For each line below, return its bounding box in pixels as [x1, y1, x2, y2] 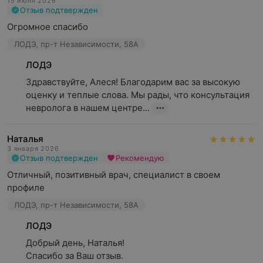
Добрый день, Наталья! [26, 237, 124, 248]
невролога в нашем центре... [26, 102, 150, 113]
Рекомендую [116, 153, 164, 163]
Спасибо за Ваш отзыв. [26, 250, 123, 261]
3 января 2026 [7, 144, 59, 153]
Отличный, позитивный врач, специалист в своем [7, 169, 220, 180]
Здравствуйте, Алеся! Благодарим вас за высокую [26, 76, 240, 87]
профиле [7, 182, 45, 193]
